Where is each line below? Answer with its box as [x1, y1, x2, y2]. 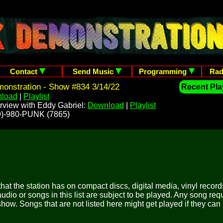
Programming [139, 67, 189, 76]
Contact [9, 67, 39, 76]
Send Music [73, 67, 115, 76]
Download [88, 101, 124, 110]
